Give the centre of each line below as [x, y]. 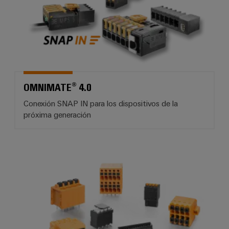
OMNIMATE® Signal [148, 157]
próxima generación [57, 114]
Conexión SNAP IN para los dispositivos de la [101, 103]
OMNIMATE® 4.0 [58, 86]
